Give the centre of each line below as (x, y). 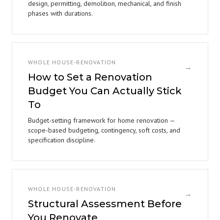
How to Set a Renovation (90, 77)
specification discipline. (62, 140)
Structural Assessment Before (105, 204)
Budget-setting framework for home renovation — (101, 120)
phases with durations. (60, 13)
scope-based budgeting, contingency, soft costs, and (104, 130)
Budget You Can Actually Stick (105, 91)
